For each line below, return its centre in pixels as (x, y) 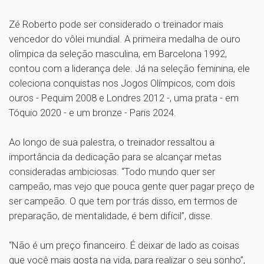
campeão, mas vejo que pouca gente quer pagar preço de (132, 187)
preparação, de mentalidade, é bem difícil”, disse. (112, 216)
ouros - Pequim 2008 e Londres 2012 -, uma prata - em (124, 98)
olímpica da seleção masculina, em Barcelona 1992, (118, 54)
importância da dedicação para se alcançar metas (115, 157)
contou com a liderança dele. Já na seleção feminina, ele (129, 69)
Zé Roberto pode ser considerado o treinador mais (116, 24)
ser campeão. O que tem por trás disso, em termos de (123, 201)
